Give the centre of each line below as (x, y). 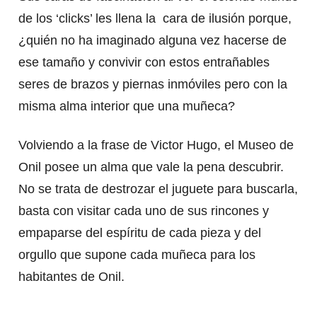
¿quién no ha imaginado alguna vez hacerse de (152, 40)
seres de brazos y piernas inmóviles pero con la (152, 84)
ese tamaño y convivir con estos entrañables (144, 62)
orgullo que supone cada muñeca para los (137, 254)
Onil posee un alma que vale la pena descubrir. (151, 167)
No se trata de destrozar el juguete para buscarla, (158, 189)
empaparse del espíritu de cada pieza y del (139, 232)
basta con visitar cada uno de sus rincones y (143, 211)
